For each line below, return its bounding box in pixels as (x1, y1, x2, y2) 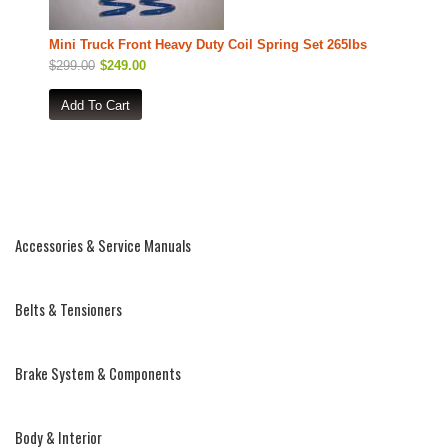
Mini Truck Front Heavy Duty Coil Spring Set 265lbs (48, 37, 367, 53)
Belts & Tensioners (15, 299, 123, 321)
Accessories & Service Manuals (15, 235, 192, 257)
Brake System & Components (15, 363, 182, 385)
